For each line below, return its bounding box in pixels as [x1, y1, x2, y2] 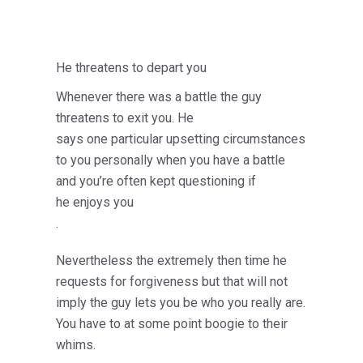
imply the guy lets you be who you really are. [56, 295, 305, 311]
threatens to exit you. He [56, 110, 194, 126]
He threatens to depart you [56, 60, 207, 76]
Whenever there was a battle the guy [56, 89, 262, 105]
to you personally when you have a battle [56, 152, 285, 169]
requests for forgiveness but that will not [56, 274, 288, 290]
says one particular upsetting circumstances [56, 131, 305, 147]
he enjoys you [56, 194, 134, 211]
